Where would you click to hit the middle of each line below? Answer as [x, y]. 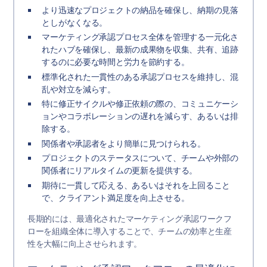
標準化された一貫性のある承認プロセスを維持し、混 [140, 77]
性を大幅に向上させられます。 [84, 243]
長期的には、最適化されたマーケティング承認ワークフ [129, 218]
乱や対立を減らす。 [79, 89]
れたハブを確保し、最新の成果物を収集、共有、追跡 [140, 50]
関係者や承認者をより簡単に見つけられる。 [124, 143]
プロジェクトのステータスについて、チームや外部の [140, 158]
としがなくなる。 [75, 22]
